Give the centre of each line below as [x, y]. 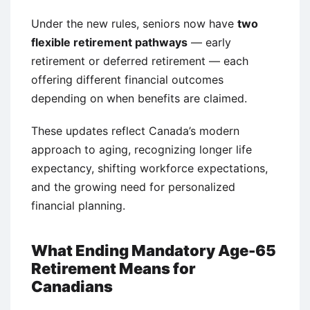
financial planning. [78, 205]
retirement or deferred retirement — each [140, 61]
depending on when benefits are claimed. [139, 98]
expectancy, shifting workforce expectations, [149, 168]
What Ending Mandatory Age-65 [154, 250]
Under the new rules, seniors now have [134, 23]
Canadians [72, 286]
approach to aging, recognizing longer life [142, 149]
